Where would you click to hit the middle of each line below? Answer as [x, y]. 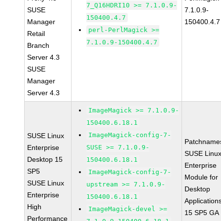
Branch [38, 45]
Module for [202, 177]
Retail [36, 34]
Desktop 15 [45, 159]
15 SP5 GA [202, 213]
